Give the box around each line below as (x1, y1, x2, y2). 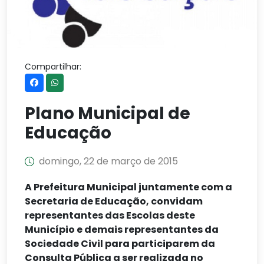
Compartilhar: (25, 60, 81, 72)
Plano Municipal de (25, 101, 190, 125)
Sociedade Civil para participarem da (25, 236, 215, 250)
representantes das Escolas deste (25, 208, 195, 222)
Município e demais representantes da (25, 222, 219, 236)
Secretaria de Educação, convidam (25, 194, 203, 208)
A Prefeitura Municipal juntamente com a (25, 180, 232, 194)
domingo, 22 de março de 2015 (39, 154, 178, 168)
